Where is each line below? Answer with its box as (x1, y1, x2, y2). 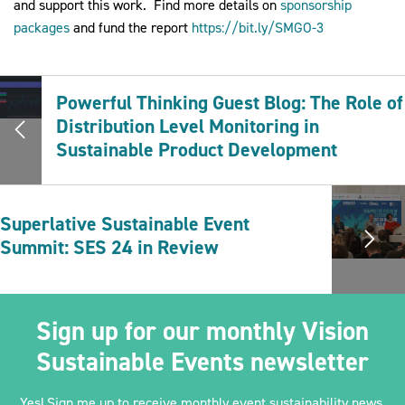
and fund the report (70, 18, 192, 38)
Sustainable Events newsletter (36, 344, 369, 380)
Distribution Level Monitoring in (56, 113, 320, 140)
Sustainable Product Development (56, 137, 338, 164)
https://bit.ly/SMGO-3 (192, 18, 324, 38)
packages (14, 18, 70, 38)
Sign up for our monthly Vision (36, 314, 369, 349)
